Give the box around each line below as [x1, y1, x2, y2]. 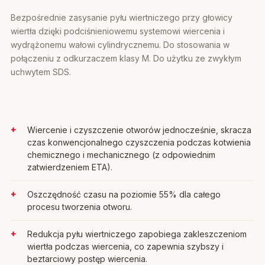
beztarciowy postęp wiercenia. [27, 254, 147, 264]
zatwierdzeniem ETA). [27, 162, 112, 172]
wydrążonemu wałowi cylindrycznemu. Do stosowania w [11, 40, 230, 50]
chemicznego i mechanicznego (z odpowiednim [27, 150, 215, 160]
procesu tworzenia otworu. [27, 202, 132, 212]
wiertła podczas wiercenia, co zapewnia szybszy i [27, 241, 224, 251]
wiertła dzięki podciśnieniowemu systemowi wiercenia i [11, 26, 225, 36]
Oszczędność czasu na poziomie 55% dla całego [27, 189, 221, 199]
